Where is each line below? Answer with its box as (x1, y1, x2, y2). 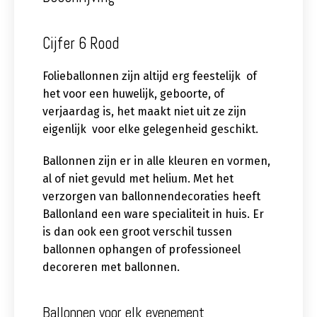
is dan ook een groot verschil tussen (42, 225, 232, 239)
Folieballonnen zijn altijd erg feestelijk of (42, 69, 257, 83)
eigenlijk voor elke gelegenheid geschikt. (42, 122, 258, 137)
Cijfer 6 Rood (42, 33, 119, 54)
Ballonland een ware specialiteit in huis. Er (42, 207, 264, 221)
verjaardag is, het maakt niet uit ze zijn (42, 105, 246, 119)
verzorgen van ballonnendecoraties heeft (42, 190, 260, 204)
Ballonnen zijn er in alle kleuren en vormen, (42, 154, 270, 168)
